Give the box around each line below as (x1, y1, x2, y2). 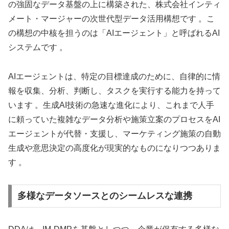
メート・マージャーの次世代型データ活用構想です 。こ (8, 14, 215, 24)
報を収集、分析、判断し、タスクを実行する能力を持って (8, 86, 221, 95)
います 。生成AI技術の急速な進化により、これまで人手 (8, 100, 214, 109)
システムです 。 (8, 43, 67, 52)
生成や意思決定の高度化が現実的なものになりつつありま (8, 143, 221, 152)
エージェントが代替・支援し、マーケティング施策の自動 (8, 129, 221, 138)
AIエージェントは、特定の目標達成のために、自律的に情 (8, 72, 220, 81)
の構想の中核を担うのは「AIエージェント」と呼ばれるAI (8, 29, 220, 38)
